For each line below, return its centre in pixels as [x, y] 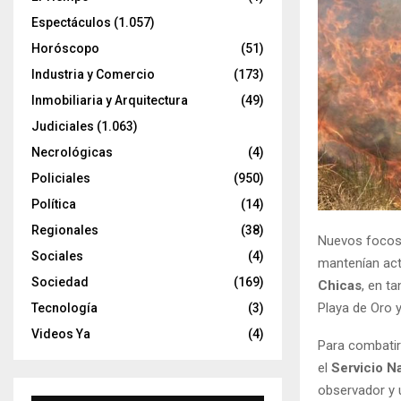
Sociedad [60, 282]
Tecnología [64, 308]
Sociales [57, 256]
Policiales [61, 178]
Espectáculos [71, 22]
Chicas [340, 286]
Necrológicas [72, 152]
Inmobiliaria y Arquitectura [110, 100]
